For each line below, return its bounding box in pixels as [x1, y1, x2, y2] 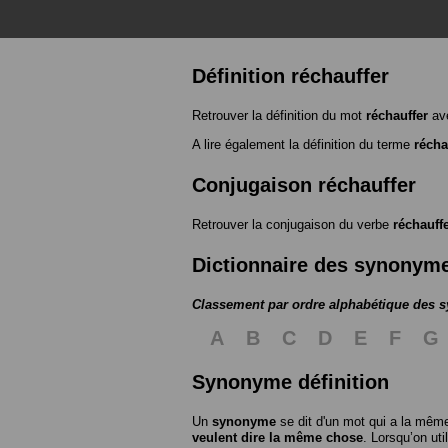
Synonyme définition [192, 371, 389, 394]
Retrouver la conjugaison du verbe [192, 217, 393, 233]
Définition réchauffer [192, 65, 389, 88]
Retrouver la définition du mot [192, 108, 366, 124]
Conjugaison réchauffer [192, 174, 416, 197]
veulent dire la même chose [192, 430, 363, 446]
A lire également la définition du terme [192, 137, 414, 153]
